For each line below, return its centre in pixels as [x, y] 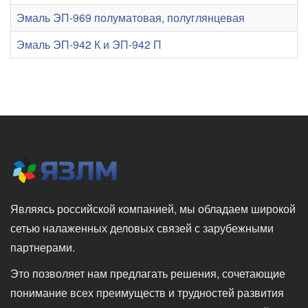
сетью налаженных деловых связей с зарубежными [142, 228]
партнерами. [44, 247]
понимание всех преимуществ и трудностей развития [147, 293]
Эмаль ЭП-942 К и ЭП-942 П [89, 44]
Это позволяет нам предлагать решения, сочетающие [148, 273]
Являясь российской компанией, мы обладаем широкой [153, 209]
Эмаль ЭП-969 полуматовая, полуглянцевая [131, 18]
